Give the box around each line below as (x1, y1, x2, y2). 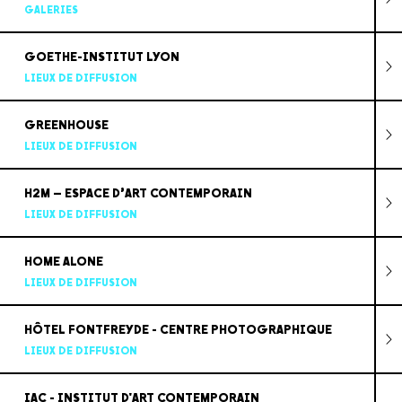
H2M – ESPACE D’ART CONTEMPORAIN (23, 185, 252, 201)
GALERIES (23, 3, 78, 16)
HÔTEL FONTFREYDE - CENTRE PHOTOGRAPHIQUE (23, 321, 332, 337)
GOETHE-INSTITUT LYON (23, 48, 179, 65)
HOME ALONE (23, 253, 103, 269)
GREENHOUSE (23, 117, 109, 133)
